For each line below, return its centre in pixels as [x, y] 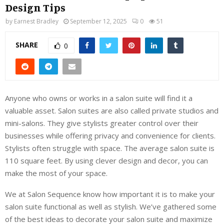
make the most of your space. [56, 173]
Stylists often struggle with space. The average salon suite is [110, 148]
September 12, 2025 [98, 21]
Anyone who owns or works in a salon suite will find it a [99, 98]
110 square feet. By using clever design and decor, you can [106, 160]
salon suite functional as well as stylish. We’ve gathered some [111, 206]
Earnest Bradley [36, 21]
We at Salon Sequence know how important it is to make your [110, 194]
